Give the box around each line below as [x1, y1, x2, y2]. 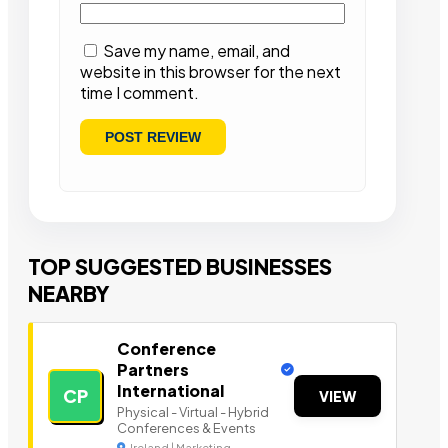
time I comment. [80, 82, 199, 104]
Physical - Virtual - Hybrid [117, 404, 269, 421]
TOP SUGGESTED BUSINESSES [28, 253, 332, 281]
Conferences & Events [117, 420, 256, 437]
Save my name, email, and [103, 40, 290, 62]
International [117, 380, 224, 402]
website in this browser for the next [80, 61, 341, 83]
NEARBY [28, 280, 110, 308]
